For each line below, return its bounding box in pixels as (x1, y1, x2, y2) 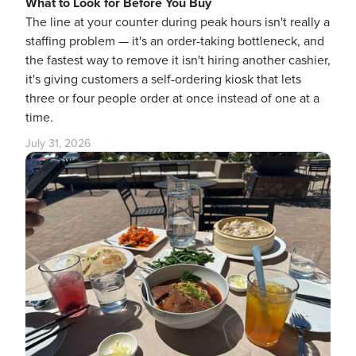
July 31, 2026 (25, 136, 91, 150)
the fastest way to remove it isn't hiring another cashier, (25, 52, 331, 68)
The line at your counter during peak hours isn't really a (25, 14, 330, 30)
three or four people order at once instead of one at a (25, 90, 319, 106)
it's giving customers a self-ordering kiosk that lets (25, 71, 301, 87)
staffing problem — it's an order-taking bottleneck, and (25, 33, 324, 49)
